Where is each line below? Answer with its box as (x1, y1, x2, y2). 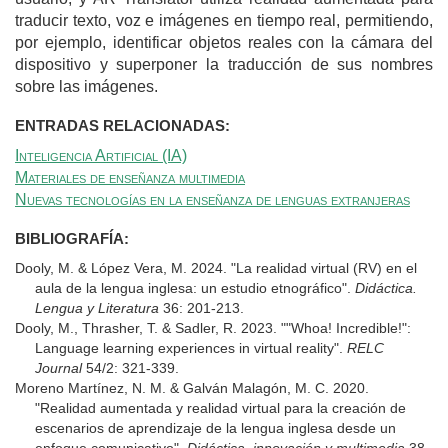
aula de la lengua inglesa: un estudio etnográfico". (35, 279, 355, 296)
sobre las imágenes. (15, 77, 158, 95)
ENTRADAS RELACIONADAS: (15, 116, 234, 134)
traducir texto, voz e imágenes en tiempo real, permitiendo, (15, 11, 433, 29)
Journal (35, 359, 82, 376)
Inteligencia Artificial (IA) (15, 146, 187, 164)
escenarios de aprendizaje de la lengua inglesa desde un (35, 419, 396, 436)
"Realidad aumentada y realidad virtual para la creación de (35, 399, 406, 416)
